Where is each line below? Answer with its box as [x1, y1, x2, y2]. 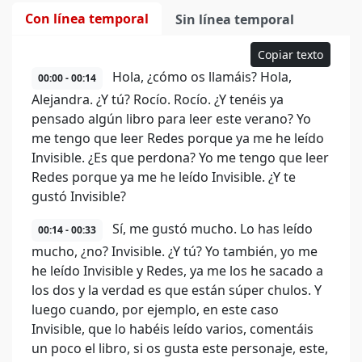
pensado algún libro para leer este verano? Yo [32, 110, 311, 128]
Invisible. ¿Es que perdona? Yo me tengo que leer [32, 149, 329, 166]
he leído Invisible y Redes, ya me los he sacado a [32, 262, 323, 280]
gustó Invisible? [32, 187, 126, 205]
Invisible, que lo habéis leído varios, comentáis [32, 320, 314, 338]
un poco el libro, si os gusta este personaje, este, [32, 339, 328, 357]
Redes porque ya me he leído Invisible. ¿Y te [32, 168, 296, 186]
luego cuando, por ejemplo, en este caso [32, 301, 279, 318]
